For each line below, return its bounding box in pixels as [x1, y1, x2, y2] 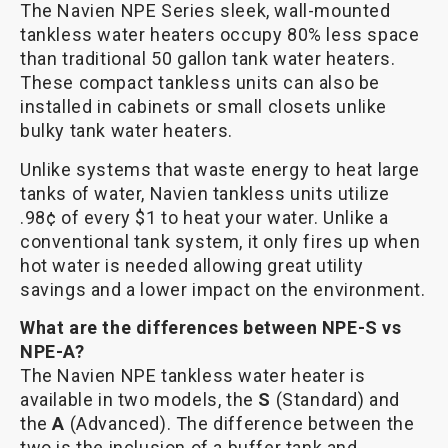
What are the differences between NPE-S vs [20, 316, 402, 338]
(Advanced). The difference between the [65, 412, 415, 434]
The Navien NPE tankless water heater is [20, 364, 366, 386]
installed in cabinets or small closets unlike [20, 96, 388, 118]
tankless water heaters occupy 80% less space [20, 24, 420, 46]
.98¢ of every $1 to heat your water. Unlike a [20, 206, 390, 228]
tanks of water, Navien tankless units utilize [20, 182, 391, 204]
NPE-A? [20, 340, 85, 362]
